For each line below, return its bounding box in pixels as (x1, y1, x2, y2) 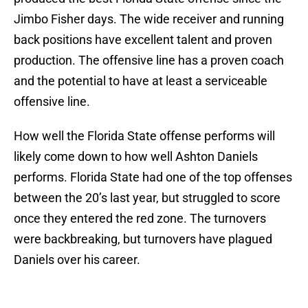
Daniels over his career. (14, 252, 140, 267)
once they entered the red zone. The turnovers (14, 211, 266, 226)
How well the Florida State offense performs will (14, 129, 275, 144)
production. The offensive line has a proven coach (14, 53, 284, 68)
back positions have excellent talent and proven (14, 32, 272, 47)
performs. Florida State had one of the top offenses (14, 170, 292, 185)
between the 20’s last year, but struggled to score (14, 190, 280, 206)
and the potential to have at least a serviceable (14, 74, 267, 89)
